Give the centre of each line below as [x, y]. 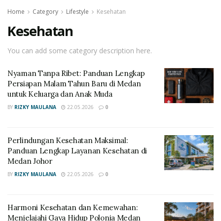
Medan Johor [30, 161]
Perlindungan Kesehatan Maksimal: [68, 140]
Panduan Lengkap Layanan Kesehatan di [77, 150]
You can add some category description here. [80, 50]
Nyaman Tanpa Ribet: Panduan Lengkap [76, 73]
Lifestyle [77, 12]
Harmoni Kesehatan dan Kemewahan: [73, 207]
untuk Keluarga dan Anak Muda [60, 94]
